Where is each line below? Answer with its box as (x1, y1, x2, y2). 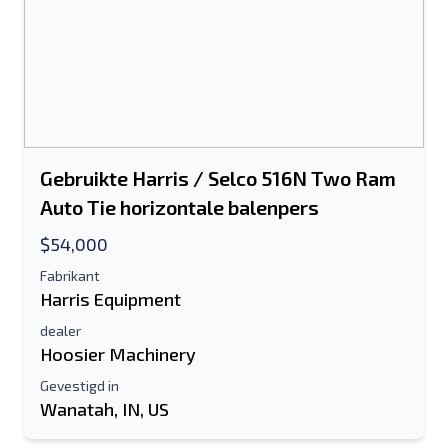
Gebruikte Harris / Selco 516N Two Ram (40, 166, 396, 190)
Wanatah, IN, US (40, 398, 169, 420)
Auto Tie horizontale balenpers (40, 195, 319, 219)
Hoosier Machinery (40, 343, 196, 365)
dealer (40, 322, 81, 339)
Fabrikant (40, 267, 100, 284)
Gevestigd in (40, 377, 119, 394)
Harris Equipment (40, 288, 181, 310)
